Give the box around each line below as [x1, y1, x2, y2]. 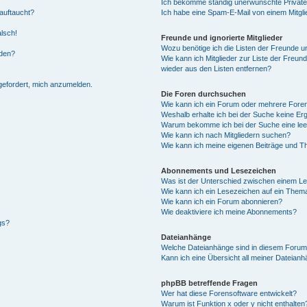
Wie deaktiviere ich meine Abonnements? [161, 207, 297, 216]
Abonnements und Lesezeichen [161, 166, 277, 175]
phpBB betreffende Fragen [161, 278, 258, 287]
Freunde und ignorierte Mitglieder [161, 33, 283, 42]
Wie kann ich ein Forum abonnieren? [161, 197, 283, 206]
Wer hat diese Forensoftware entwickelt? [161, 288, 297, 297]
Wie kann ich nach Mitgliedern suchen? [161, 130, 291, 139]
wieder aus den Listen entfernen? [161, 64, 272, 73]
